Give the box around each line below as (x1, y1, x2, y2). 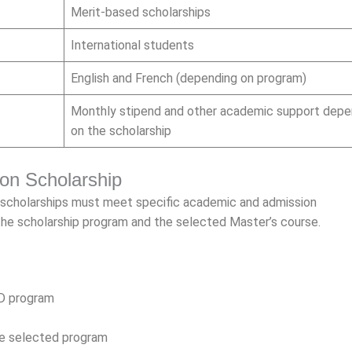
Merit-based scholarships (71, 5, 211, 20)
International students (71, 38, 194, 53)
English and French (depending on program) (71, 71, 306, 86)
